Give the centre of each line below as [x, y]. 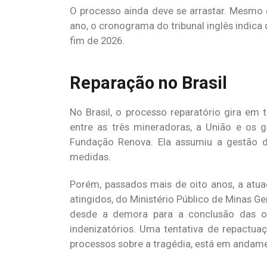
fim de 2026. [97, 41]
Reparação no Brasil [148, 83]
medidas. [90, 157]
